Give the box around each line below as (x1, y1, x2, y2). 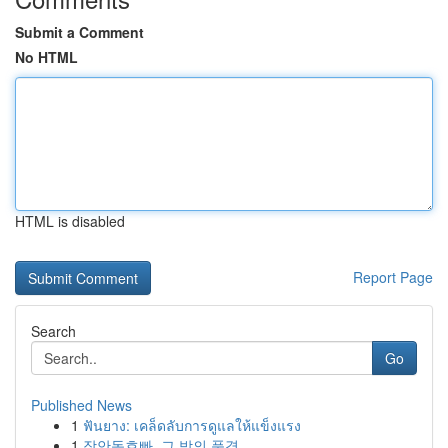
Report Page (353, 267, 433, 287)
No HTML (15, 47, 78, 67)
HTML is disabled (15, 211, 125, 231)
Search (31, 321, 76, 341)
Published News (31, 395, 132, 415)
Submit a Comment (15, 22, 144, 42)
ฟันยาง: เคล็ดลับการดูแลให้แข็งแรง (83, 415, 301, 435)
